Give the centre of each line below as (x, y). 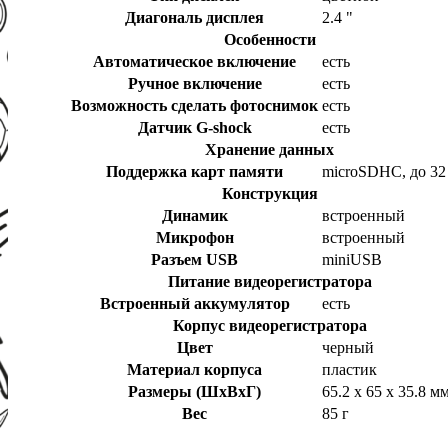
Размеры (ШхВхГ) (194, 392)
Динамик (194, 216)
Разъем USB (194, 260)
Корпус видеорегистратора (269, 326)
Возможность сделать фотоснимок (194, 106)
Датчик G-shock (194, 128)
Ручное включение (194, 84)
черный (348, 348)
